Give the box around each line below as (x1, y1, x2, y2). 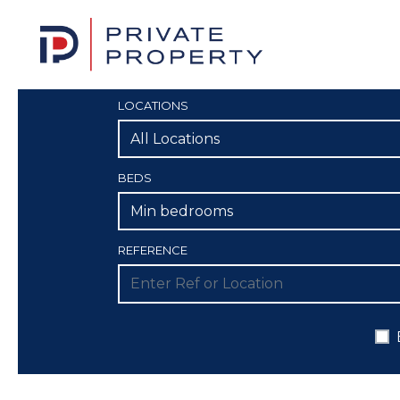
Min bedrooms (130, 203, 233, 221)
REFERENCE (118, 243, 187, 258)
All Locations (130, 130, 220, 148)
